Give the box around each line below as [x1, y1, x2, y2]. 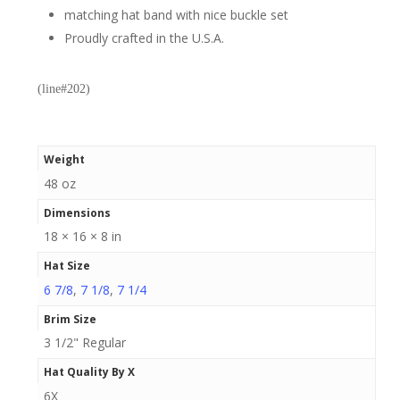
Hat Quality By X [43, 364, 135, 379]
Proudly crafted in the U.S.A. [63, 29, 224, 46]
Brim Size [43, 311, 96, 327]
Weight [43, 152, 85, 167]
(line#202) [37, 82, 90, 96]
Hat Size [43, 258, 90, 273]
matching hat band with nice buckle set [63, 6, 288, 23]
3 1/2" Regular [43, 334, 126, 351]
